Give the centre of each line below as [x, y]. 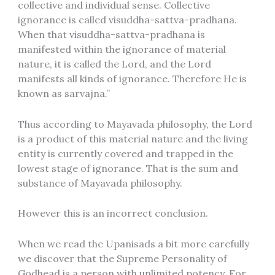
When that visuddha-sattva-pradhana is [111, 35]
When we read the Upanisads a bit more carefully [133, 243]
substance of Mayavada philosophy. [100, 183]
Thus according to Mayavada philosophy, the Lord [135, 124]
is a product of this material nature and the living [133, 138]
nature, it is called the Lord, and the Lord [114, 64]
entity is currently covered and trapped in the [125, 153]
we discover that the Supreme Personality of [122, 258]
